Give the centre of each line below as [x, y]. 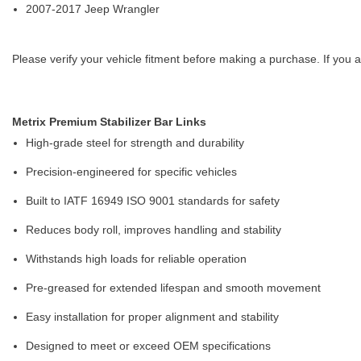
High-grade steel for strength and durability [135, 143]
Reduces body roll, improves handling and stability [154, 230]
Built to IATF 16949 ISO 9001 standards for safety [153, 201]
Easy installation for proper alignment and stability [152, 317]
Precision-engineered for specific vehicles [131, 172]
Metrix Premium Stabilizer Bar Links [109, 122]
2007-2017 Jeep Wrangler [93, 9]
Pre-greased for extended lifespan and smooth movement [173, 288]
